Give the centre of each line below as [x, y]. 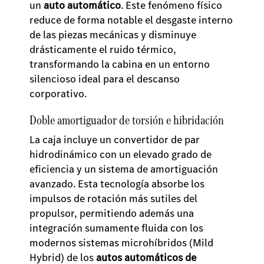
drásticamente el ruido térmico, [103, 49]
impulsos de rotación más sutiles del [113, 199]
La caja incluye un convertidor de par [115, 140]
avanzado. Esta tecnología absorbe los [117, 184]
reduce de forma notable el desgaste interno [131, 20]
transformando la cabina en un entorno [120, 64]
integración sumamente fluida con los [116, 228]
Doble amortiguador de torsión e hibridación [128, 120]
